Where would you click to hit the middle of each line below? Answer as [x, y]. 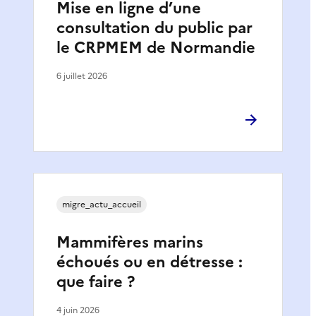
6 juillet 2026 [82, 76]
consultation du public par [154, 28]
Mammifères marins [130, 242]
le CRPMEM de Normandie [156, 47]
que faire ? [96, 281]
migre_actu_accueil [102, 204]
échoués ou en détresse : [150, 262]
